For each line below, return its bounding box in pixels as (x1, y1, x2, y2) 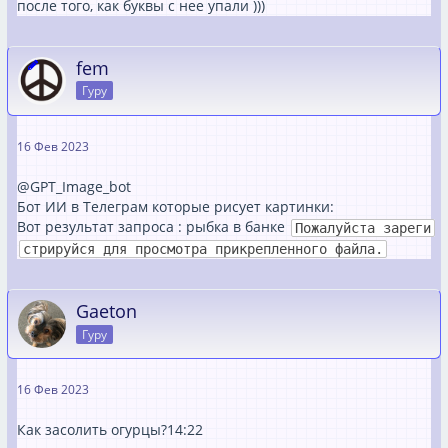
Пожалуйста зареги (295, 219, 431, 236)
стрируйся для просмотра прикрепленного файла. (23, 241, 383, 257)
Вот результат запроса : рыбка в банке (17, 216, 289, 236)
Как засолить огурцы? (17, 420, 167, 439)
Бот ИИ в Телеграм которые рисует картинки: (17, 196, 334, 216)
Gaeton (76, 299, 137, 323)
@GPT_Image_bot (17, 176, 131, 196)
